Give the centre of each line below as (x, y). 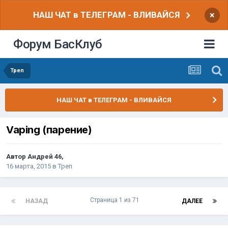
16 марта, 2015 (28, 166)
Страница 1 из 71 (115, 200)
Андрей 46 (45, 157)
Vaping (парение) (49, 130)
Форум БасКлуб (58, 44)
